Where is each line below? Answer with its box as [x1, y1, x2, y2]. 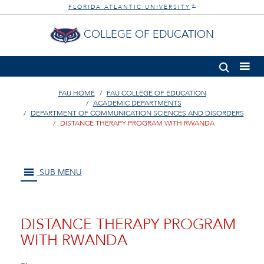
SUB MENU [37, 167, 82, 178]
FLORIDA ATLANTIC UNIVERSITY [68, 3, 190, 11]
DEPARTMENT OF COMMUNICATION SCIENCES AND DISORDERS [30, 108, 244, 118]
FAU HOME [58, 88, 95, 98]
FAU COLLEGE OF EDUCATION [106, 88, 206, 98]
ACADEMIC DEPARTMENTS [93, 98, 181, 108]
